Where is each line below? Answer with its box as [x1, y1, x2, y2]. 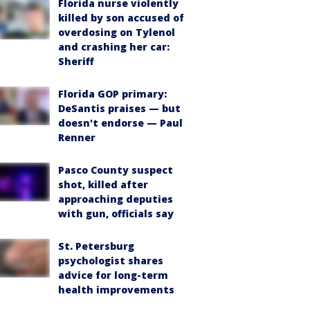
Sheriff [58, 54, 94, 68]
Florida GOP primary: [58, 86, 167, 100]
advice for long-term [58, 268, 168, 282]
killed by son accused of [58, 10, 184, 24]
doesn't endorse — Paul [58, 116, 183, 129]
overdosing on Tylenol [58, 25, 175, 39]
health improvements [58, 282, 174, 296]
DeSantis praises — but [58, 101, 181, 115]
